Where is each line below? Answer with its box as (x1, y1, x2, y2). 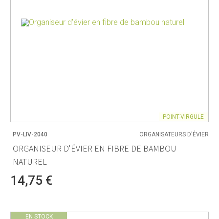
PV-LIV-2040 (13, 131, 47, 138)
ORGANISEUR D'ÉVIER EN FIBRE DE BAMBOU (13, 142, 176, 154)
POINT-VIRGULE (163, 113, 204, 121)
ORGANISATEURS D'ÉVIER (139, 131, 209, 138)
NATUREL (13, 155, 47, 167)
